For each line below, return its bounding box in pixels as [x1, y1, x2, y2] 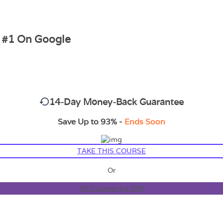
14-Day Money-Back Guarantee [49, 96, 184, 108]
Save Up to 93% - [58, 116, 122, 127]
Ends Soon [122, 116, 165, 127]
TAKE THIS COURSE [77, 146, 146, 155]
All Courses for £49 [79, 183, 144, 193]
